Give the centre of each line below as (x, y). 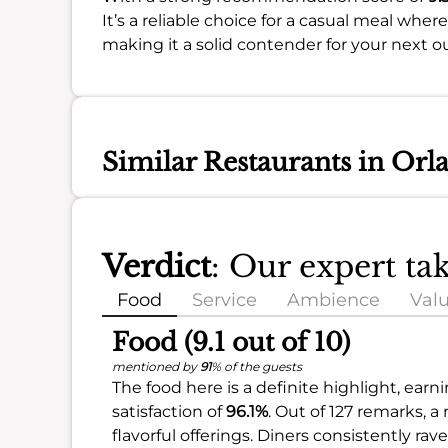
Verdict (156, 266)
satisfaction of (169, 411)
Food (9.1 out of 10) (231, 342)
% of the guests (256, 366)
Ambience (333, 299)
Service (224, 299)
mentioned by (156, 366)
